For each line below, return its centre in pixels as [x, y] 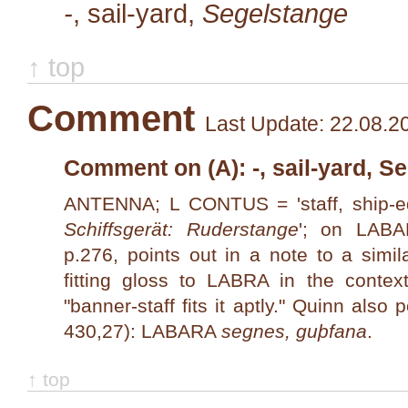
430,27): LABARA [143, 331]
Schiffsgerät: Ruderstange [181, 229]
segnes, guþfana [294, 331]
